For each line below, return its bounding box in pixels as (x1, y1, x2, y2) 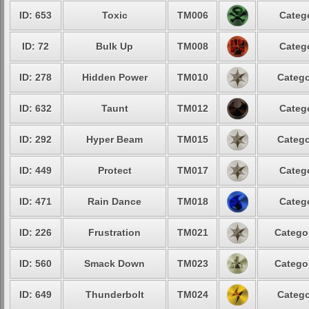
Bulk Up (96, 41, 133, 52)
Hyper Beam (86, 134, 143, 145)
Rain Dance (88, 196, 141, 207)
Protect (97, 165, 132, 176)
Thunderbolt (85, 289, 144, 300)
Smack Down (84, 258, 145, 269)
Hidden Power (81, 72, 148, 83)
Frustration (88, 227, 141, 238)
